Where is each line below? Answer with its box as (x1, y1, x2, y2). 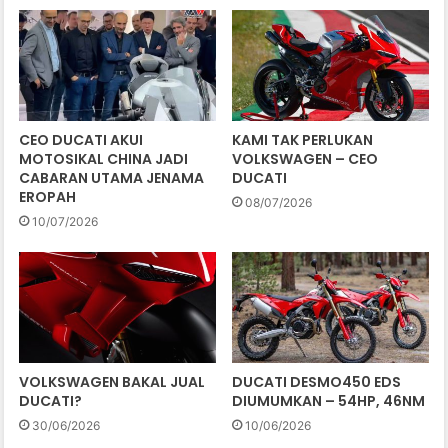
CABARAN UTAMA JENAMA (19, 167, 205, 188)
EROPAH (19, 186, 77, 207)
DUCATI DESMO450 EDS (232, 371, 401, 392)
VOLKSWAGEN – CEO (232, 148, 378, 169)
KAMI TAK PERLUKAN (232, 129, 373, 150)
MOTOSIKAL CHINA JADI (19, 148, 189, 169)
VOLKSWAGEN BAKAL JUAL (19, 371, 206, 392)
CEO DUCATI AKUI (19, 129, 144, 150)
